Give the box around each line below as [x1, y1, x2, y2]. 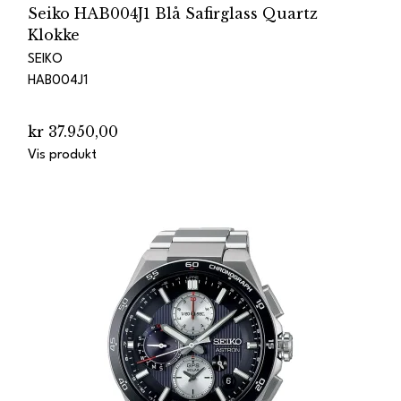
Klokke [28, 26, 80, 44]
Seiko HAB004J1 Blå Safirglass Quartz [28, 4, 318, 22]
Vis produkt [28, 149, 97, 162]
